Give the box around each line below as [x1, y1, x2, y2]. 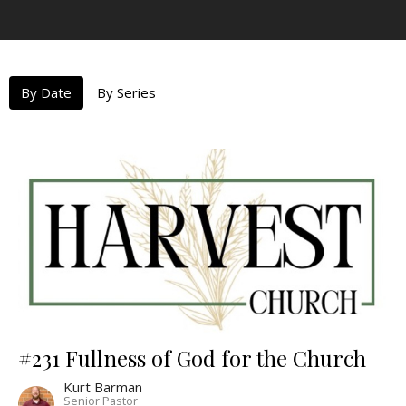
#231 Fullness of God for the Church [18, 343, 366, 373]
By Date [21, 82, 72, 101]
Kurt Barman [63, 378, 142, 397]
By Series [97, 82, 156, 101]
